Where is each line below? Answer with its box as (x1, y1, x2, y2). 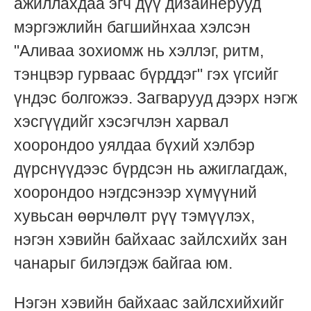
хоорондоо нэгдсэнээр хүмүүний (14, 183, 257, 201)
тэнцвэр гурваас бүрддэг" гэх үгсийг (14, 65, 278, 83)
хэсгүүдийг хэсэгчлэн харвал (14, 112, 228, 131)
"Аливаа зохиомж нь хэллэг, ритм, (14, 41, 264, 60)
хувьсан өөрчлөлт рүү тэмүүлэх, (14, 206, 255, 225)
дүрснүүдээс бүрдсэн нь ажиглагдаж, (14, 159, 287, 178)
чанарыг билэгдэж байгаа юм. (14, 253, 233, 272)
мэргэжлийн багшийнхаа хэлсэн (14, 17, 251, 36)
